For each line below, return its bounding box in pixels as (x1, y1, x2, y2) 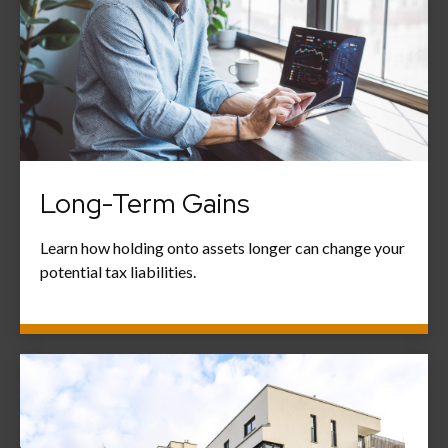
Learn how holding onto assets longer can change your (40, 238, 405, 258)
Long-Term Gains (40, 186, 250, 222)
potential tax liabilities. (40, 262, 196, 282)
